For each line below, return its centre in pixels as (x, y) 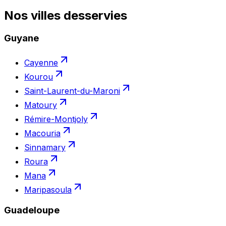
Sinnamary (45, 148)
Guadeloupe (32, 210)
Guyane (21, 38)
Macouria (42, 133)
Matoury (41, 105)
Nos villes (34, 15)
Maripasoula (48, 190)
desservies (95, 15)
